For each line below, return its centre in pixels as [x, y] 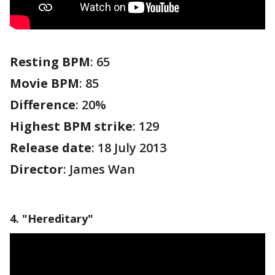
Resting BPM [50, 62]
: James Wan [99, 169]
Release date [51, 148]
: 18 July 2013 [130, 148]
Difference [43, 105]
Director [37, 169]
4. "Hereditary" [52, 219]
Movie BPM [45, 83]
